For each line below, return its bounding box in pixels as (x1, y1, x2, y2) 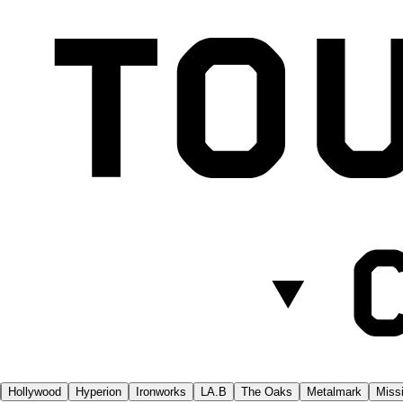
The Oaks (241, 385, 292, 399)
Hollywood (8, 385, 61, 399)
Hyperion (76, 385, 121, 399)
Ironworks (136, 385, 186, 399)
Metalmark (307, 385, 362, 399)
